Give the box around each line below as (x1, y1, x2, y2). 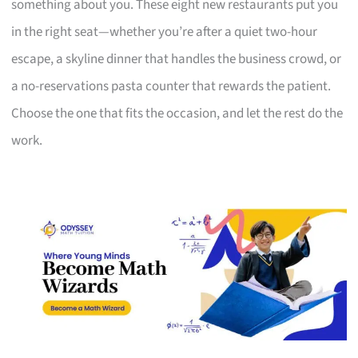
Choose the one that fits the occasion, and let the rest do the (11, 103, 344, 123)
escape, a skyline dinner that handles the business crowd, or (11, 49, 342, 69)
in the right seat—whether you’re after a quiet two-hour (11, 22, 318, 42)
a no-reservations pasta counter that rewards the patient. (11, 76, 332, 96)
